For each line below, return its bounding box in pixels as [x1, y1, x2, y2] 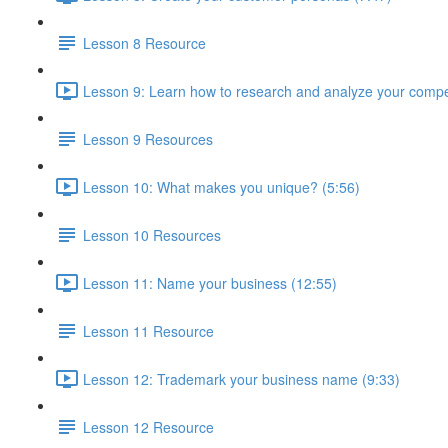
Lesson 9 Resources [83, 128, 213, 149]
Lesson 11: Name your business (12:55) [83, 272, 337, 293]
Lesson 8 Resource [83, 32, 206, 53]
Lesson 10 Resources [83, 224, 221, 245]
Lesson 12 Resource [83, 416, 214, 437]
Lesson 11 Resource [83, 320, 214, 341]
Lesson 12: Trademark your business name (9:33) [83, 368, 400, 389]
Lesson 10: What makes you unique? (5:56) [83, 176, 360, 197]
